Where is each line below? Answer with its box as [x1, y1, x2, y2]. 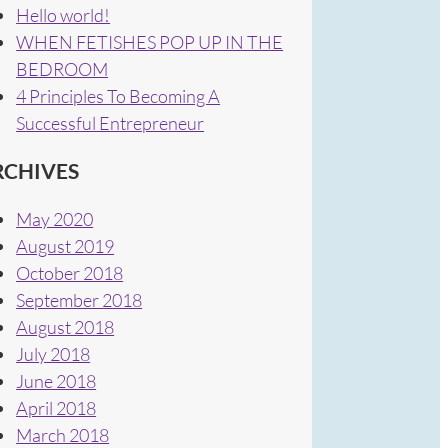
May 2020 [16, 207, 94, 230]
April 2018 [16, 396, 97, 419]
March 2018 [16, 423, 110, 446]
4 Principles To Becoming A [16, 84, 221, 107]
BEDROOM [16, 57, 109, 80]
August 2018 [16, 315, 115, 338]
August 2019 [16, 234, 115, 257]
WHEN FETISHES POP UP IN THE [16, 30, 284, 53]
